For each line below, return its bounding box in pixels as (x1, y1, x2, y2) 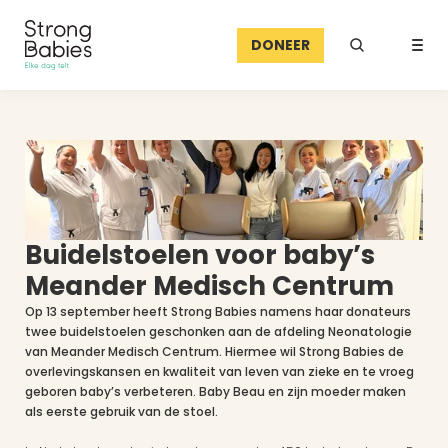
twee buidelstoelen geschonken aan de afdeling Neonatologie (25, 323, 412, 340)
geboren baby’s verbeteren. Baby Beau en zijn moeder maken (25, 383, 406, 400)
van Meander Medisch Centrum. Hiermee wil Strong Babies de (25, 343, 404, 360)
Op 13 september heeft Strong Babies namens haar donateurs (25, 303, 411, 320)
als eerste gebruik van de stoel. (25, 403, 221, 420)
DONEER (251, 34, 310, 55)
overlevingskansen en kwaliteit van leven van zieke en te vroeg (25, 363, 414, 380)
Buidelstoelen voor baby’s (25, 237, 375, 273)
